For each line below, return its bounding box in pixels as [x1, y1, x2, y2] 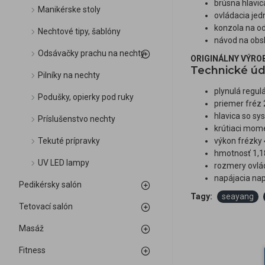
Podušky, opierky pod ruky [38, 92, 134, 102]
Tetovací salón [19, 202, 73, 211]
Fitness [19, 245, 46, 255]
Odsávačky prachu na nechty [38, 49, 145, 58]
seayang [222, 192, 254, 201]
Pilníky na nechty [38, 70, 100, 80]
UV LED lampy [38, 158, 89, 167]
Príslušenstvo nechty [38, 114, 115, 124]
